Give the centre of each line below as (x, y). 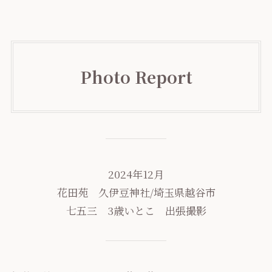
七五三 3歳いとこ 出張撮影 (136, 211)
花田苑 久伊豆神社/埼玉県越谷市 (136, 192)
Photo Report (136, 77)
